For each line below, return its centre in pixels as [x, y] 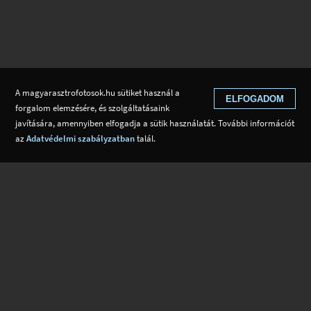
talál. [145, 138]
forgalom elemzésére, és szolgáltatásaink [93, 108]
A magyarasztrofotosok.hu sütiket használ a [98, 92]
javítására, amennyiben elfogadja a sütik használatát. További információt [155, 123]
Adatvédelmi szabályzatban [81, 138]
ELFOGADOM [254, 99]
